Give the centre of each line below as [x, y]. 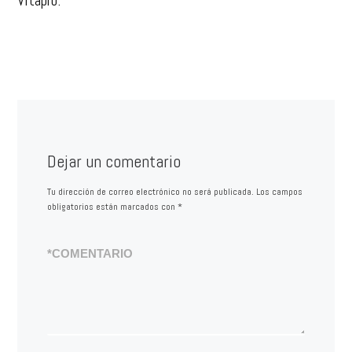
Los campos [279, 192]
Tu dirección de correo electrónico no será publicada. [150, 192]
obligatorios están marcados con [112, 207]
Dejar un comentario [114, 161]
